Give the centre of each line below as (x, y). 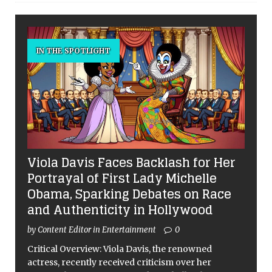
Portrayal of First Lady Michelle (122, 179)
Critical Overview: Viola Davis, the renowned (120, 249)
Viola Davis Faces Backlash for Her (131, 163)
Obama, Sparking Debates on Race (129, 195)
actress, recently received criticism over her (119, 263)
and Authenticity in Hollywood (120, 210)
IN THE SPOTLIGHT (73, 51)
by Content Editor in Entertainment (93, 230)
